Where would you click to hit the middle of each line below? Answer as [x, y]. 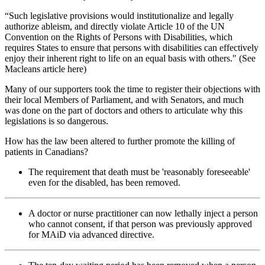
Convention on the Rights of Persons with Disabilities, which [119, 37]
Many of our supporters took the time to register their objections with [132, 89]
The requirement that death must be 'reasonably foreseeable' [139, 172]
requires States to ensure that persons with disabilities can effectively [132, 47]
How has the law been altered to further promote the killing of [120, 141]
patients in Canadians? [46, 151]
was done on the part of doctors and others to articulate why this [124, 110]
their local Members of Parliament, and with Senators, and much [124, 99]
